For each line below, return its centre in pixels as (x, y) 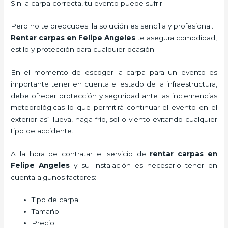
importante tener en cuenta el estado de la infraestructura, (114, 84)
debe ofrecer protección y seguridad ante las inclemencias (114, 95)
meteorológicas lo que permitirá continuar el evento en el (114, 107)
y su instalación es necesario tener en (144, 165)
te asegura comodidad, (177, 37)
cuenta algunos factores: (54, 177)
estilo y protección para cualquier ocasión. (83, 49)
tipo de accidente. (42, 131)
